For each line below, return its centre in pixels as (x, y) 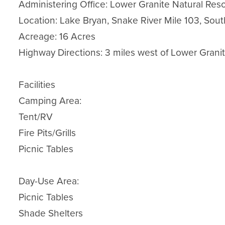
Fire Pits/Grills (47, 133)
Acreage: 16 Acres (57, 36)
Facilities (37, 85)
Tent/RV (36, 117)
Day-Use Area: (49, 181)
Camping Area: (50, 101)
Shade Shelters (51, 213)
